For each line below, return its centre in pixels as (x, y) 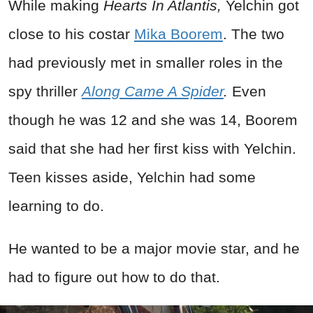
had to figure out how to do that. (114, 277)
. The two (254, 34)
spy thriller (45, 92)
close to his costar (71, 34)
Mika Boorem (179, 34)
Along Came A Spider (153, 92)
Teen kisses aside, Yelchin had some (132, 177)
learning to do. (58, 206)
